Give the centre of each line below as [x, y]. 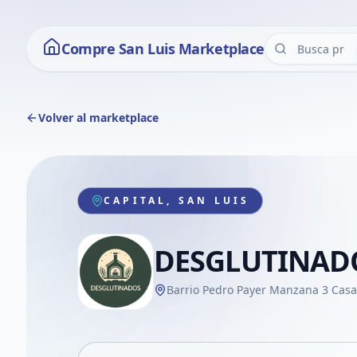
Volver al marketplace [98, 118]
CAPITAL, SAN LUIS [177, 200]
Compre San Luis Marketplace [163, 49]
